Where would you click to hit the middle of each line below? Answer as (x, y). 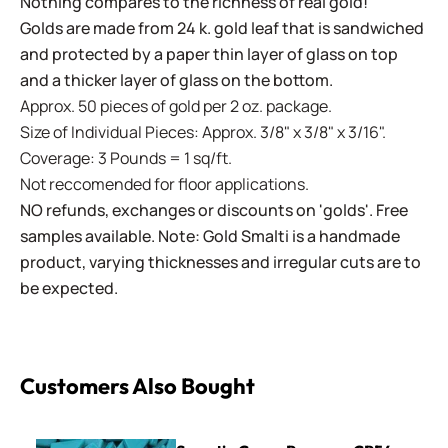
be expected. (69, 288)
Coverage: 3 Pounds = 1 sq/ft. (126, 158)
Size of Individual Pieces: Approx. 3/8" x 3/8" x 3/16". (203, 132)
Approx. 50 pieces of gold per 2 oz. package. (176, 106)
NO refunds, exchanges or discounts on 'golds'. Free (214, 210)
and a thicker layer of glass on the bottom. (176, 80)
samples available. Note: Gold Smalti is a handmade (210, 236)
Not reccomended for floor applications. (164, 184)
